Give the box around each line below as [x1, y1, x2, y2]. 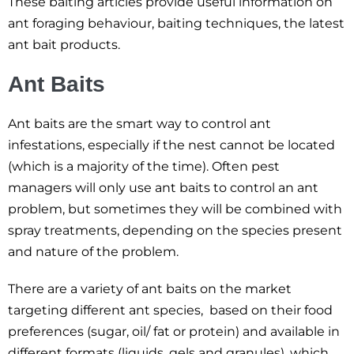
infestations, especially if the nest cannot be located [8, 137, 335, 153]
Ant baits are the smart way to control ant [8, 116, 271, 131]
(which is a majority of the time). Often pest [8, 159, 280, 174]
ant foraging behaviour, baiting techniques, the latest [8, 16, 345, 31]
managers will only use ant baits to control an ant [8, 180, 318, 195]
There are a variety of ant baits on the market [8, 281, 292, 296]
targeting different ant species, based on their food [8, 303, 333, 318]
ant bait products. [8, 37, 120, 52]
